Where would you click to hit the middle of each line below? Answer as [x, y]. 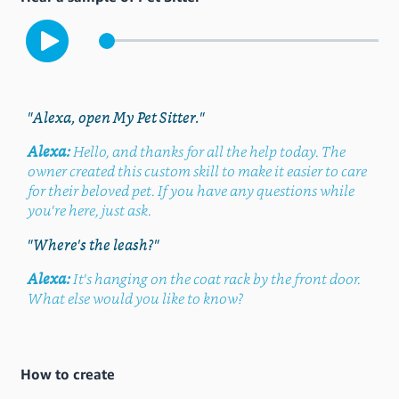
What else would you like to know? [135, 299]
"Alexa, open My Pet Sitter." [116, 117]
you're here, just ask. [89, 211]
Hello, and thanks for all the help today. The [209, 152]
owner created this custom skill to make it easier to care [197, 172]
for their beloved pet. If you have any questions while [191, 191]
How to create [68, 374]
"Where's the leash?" [93, 244]
